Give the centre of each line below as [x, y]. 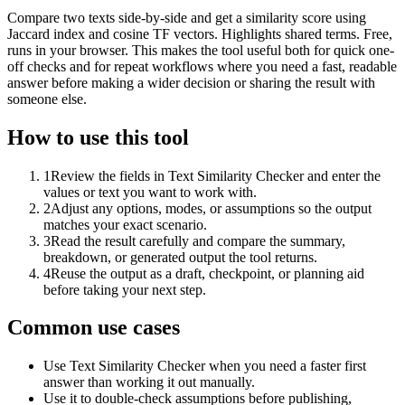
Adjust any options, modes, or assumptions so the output [211, 208]
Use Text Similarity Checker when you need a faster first [205, 366]
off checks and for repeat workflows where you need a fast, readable [202, 66]
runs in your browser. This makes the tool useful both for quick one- [201, 50]
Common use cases [94, 328]
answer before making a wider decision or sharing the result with [191, 82]
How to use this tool [98, 137]
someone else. [47, 99]
